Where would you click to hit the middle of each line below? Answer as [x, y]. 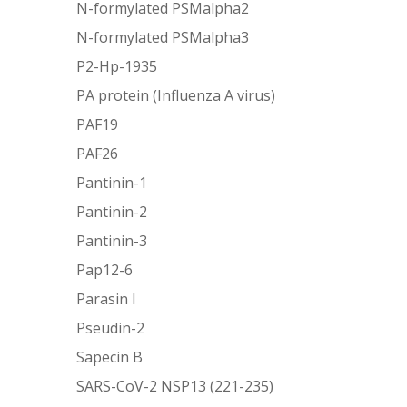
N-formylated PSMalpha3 [163, 37]
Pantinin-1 [112, 182]
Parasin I [107, 298]
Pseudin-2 [111, 328]
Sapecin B [110, 357]
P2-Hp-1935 [117, 66]
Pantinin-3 [112, 240]
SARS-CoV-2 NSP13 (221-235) [175, 386]
